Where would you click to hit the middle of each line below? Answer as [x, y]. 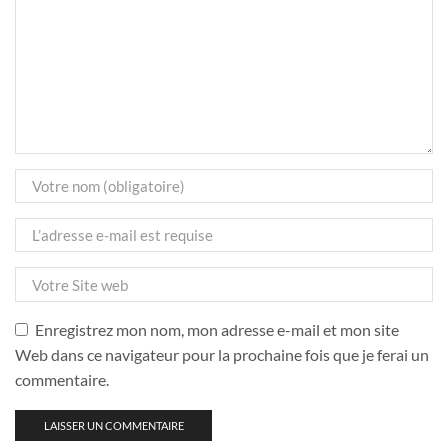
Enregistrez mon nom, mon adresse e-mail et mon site [217, 329]
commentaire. [62, 379]
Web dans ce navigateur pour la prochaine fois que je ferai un [222, 354]
